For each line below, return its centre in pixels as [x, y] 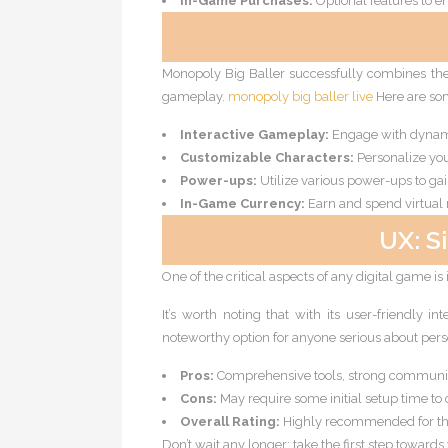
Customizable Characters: [267, 157]
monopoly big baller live [300, 96]
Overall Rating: [230, 421]
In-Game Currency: [242, 203]
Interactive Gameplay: [254, 134]
